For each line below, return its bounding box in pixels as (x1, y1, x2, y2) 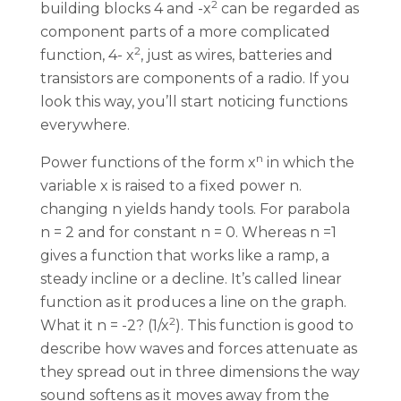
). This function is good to (175, 317, 354, 335)
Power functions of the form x (40, 154, 256, 172)
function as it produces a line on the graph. (40, 294, 346, 311)
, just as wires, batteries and (141, 47, 333, 64)
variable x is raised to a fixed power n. (40, 177, 302, 195)
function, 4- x (40, 47, 134, 64)
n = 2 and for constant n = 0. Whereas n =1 (40, 224, 337, 242)
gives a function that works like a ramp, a (40, 247, 329, 265)
